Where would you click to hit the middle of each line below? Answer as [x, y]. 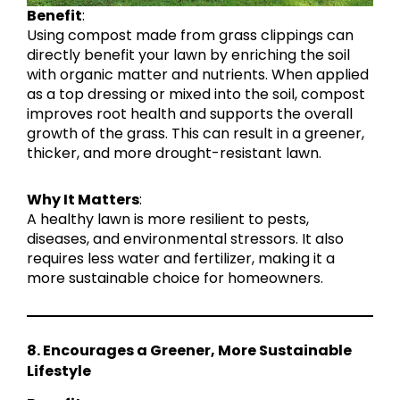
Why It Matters [83, 200]
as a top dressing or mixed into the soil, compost [196, 95]
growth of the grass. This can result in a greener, [196, 134]
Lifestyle [59, 371]
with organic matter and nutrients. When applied [198, 75]
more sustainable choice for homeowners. [175, 279]
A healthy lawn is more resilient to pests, [168, 220]
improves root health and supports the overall [190, 114]
